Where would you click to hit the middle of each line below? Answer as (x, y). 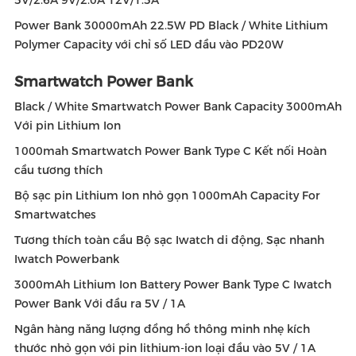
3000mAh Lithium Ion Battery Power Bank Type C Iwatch (173, 284)
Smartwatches (55, 215)
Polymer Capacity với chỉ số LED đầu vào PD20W (149, 44)
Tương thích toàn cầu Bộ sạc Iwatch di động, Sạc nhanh (169, 240)
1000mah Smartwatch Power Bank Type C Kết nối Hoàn (170, 151)
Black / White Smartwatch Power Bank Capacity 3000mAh (178, 106)
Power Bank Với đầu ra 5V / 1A (100, 304)
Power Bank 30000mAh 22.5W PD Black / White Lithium (171, 25)
